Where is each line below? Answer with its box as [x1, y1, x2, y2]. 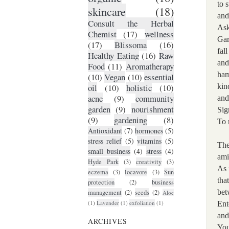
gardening [114, 114, 148, 126]
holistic [126, 82, 152, 94]
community [135, 93, 174, 105]
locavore [125, 168, 148, 177]
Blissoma [114, 39, 147, 51]
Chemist [87, 28, 117, 40]
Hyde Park [87, 157, 119, 167]
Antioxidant [87, 126, 122, 136]
